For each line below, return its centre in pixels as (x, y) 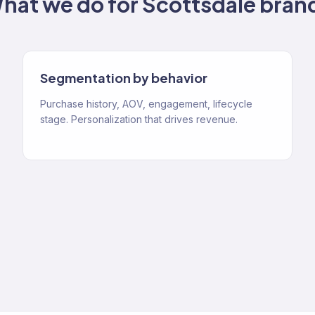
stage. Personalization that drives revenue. (139, 119)
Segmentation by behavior (124, 78)
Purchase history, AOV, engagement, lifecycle (146, 104)
